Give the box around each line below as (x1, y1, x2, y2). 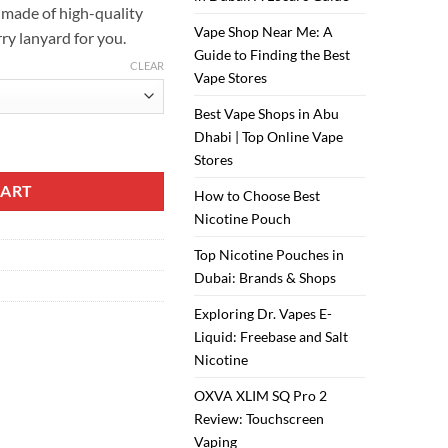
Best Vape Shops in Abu (194, 105, 340, 123)
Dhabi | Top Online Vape (194, 128, 344, 146)
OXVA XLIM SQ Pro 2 (194, 387, 328, 405)
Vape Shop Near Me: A (194, 23, 334, 41)
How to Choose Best (194, 187, 321, 205)
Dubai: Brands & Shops (194, 269, 337, 287)
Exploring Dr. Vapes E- (194, 305, 333, 323)
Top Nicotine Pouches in (194, 246, 345, 264)
